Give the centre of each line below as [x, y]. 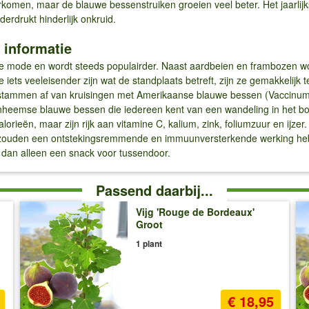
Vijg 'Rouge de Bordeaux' [195, 212]
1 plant [149, 244]
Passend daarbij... [154, 190]
